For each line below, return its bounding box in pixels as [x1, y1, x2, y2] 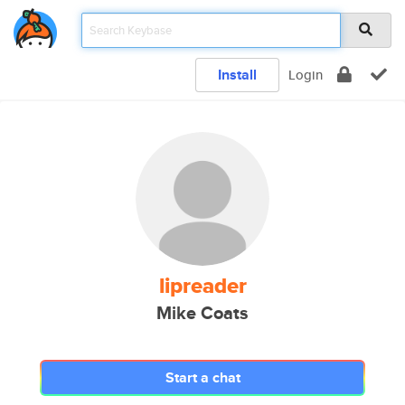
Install [218, 64, 257, 85]
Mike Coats [156, 300, 249, 326]
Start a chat [165, 367, 240, 388]
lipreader [158, 269, 247, 302]
